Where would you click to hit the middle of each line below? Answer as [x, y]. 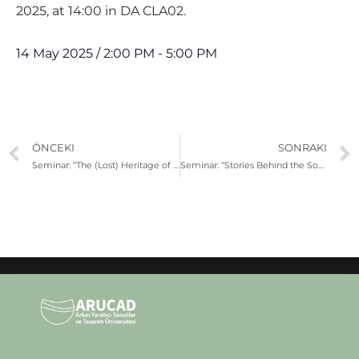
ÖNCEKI [53, 147]
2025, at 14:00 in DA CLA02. [101, 11]
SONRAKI [303, 147]
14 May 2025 [54, 53]
